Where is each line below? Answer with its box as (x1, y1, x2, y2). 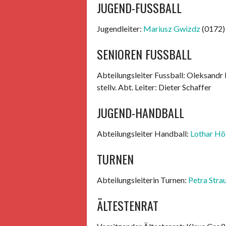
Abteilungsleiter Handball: (97, 129, 190, 138)
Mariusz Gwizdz (143, 24, 200, 33)
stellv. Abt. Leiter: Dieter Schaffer (97, 82, 211, 92)
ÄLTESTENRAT (97, 196, 158, 214)
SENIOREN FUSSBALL (97, 45, 192, 63)
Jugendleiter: (97, 24, 143, 33)
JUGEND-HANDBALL (97, 103, 184, 122)
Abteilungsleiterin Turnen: (97, 175, 188, 185)
